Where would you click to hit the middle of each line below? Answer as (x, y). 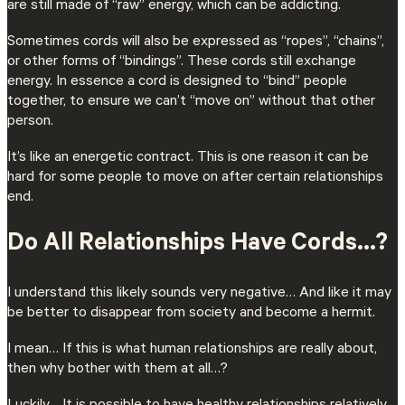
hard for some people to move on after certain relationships (195, 178)
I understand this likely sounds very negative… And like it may (199, 294)
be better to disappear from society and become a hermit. (191, 314)
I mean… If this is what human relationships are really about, (192, 350)
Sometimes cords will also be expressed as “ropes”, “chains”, (196, 42)
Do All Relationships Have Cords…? (198, 246)
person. (30, 122)
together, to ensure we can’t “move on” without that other (191, 102)
